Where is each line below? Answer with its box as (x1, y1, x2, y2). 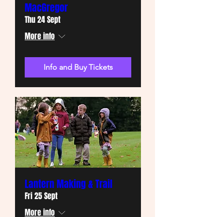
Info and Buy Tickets (43, 62, 113, 72)
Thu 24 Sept (25, 14, 61, 25)
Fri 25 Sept (25, 190, 58, 201)
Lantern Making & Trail (25, 176, 112, 191)
